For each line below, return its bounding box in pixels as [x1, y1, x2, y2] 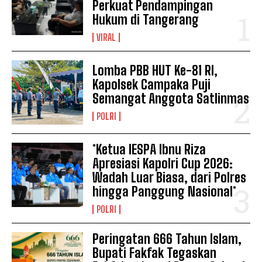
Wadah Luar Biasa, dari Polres [92, 170, 247, 186]
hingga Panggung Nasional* [92, 184, 237, 200]
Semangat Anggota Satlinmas [92, 91, 250, 107]
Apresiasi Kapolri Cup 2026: [92, 156, 233, 172]
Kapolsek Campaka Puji [92, 77, 211, 93]
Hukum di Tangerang [92, 12, 199, 28]
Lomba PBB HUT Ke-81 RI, [92, 63, 218, 79]
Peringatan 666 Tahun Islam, [92, 231, 242, 247]
